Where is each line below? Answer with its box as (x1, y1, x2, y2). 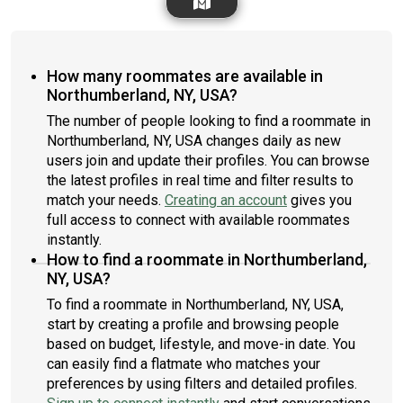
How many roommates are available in (47, 67, 323, 85)
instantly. (47, 231, 102, 248)
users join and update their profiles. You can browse (47, 152, 370, 169)
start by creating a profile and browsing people (47, 316, 339, 333)
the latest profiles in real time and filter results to (47, 172, 354, 189)
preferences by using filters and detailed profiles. (47, 375, 357, 392)
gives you (287, 192, 352, 209)
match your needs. (47, 192, 165, 209)
